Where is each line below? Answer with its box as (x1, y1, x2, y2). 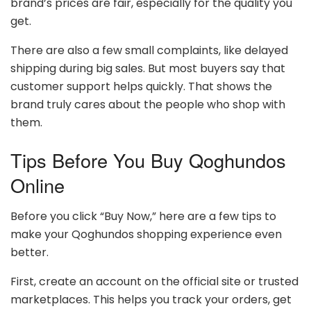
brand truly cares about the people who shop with (10, 96, 285, 113)
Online (10, 171, 65, 199)
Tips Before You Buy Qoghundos (10, 146, 286, 174)
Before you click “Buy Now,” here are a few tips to (10, 208, 276, 224)
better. (10, 244, 49, 260)
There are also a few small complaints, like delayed (10, 42, 288, 59)
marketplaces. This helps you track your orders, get (10, 291, 292, 308)
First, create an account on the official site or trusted (10, 273, 299, 289)
